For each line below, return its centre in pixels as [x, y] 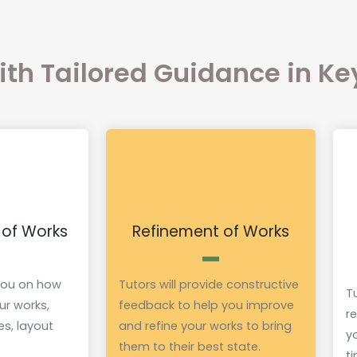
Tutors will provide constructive [209, 284]
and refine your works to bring [206, 326]
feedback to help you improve [207, 305]
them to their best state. [190, 346]
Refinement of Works [211, 231]
